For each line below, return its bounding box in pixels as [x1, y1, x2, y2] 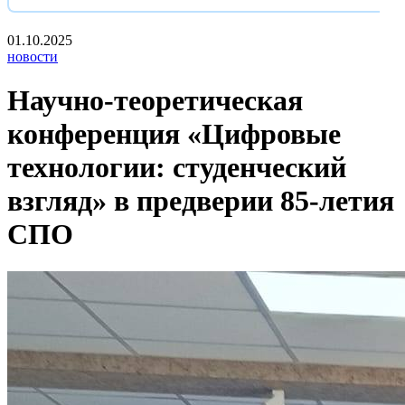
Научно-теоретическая [7, 84, 303, 118]
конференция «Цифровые [7, 118, 341, 151]
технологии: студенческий [7, 151, 346, 184]
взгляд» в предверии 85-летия [7, 184, 394, 218]
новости [7, 49, 58, 64]
